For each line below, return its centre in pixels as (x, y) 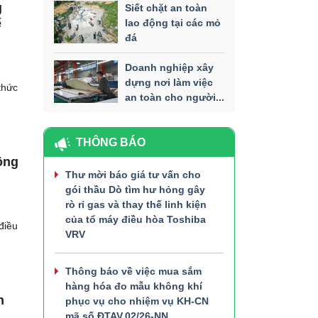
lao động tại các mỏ (173, 22)
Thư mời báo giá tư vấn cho (133, 174)
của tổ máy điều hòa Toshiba (136, 219)
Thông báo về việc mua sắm (133, 271)
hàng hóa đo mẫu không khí (134, 286)
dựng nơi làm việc (169, 82)
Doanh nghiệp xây (169, 67)
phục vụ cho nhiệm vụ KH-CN (137, 301)
